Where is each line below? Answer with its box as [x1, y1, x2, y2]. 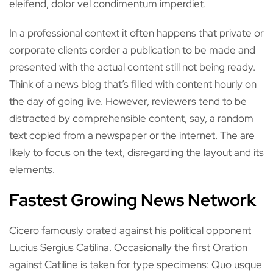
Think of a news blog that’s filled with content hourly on [9, 77, 257, 91]
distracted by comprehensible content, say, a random [9, 112, 253, 125]
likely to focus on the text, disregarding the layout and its [9, 146, 264, 159]
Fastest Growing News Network [9, 188, 256, 211]
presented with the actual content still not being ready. [9, 60, 255, 74]
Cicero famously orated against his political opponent [9, 224, 251, 237]
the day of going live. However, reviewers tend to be [9, 94, 247, 108]
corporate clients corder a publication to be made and [9, 43, 255, 57]
